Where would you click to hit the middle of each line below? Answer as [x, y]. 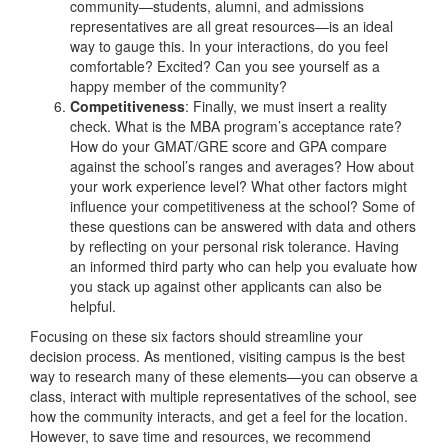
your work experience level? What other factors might [238, 185]
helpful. [93, 305]
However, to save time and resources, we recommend [200, 435]
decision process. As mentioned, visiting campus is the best [217, 355]
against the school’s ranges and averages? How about [242, 165]
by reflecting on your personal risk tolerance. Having [234, 245]
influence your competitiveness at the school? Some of [242, 205]
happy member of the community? [178, 85]
